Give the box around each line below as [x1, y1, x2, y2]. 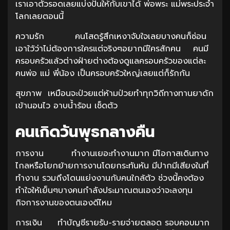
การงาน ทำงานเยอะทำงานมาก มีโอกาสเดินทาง [15, 147, 208, 160]
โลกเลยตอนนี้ [15, 10, 79, 23]
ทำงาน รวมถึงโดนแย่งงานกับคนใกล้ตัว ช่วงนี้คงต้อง [15, 171, 204, 184]
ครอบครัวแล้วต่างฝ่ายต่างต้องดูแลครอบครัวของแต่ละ [15, 54, 206, 67]
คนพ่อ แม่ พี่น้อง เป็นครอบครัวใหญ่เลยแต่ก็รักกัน [15, 67, 190, 80]
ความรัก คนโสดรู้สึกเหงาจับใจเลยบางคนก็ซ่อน [15, 30, 206, 43]
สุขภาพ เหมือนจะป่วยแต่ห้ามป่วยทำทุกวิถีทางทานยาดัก [15, 87, 214, 100]
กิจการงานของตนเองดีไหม [15, 196, 112, 209]
